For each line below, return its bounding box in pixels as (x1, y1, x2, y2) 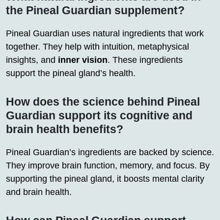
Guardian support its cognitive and (6, 109, 192, 122)
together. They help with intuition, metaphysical (6, 42, 189, 52)
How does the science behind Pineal (6, 95, 200, 109)
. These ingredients (108, 55, 183, 65)
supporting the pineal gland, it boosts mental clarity (6, 174, 204, 184)
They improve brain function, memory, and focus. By (6, 161, 210, 171)
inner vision (58, 55, 108, 65)
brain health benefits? (6, 123, 123, 136)
